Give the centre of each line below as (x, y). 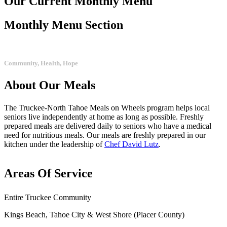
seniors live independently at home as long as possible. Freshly (104, 117)
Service (73, 173)
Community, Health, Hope (41, 63)
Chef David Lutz (131, 144)
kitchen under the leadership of (54, 144)
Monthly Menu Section (64, 25)
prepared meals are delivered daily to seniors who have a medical (108, 126)
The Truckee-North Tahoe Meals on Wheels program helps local (107, 107)
